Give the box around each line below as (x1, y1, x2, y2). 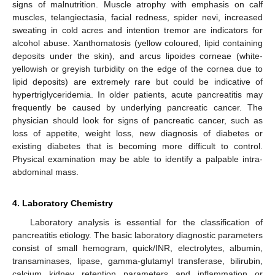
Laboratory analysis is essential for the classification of (29, 217, 263, 227)
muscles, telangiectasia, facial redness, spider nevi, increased (12, 12, 263, 22)
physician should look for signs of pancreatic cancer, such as (12, 115, 263, 125)
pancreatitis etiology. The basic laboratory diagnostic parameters (12, 230, 263, 240)
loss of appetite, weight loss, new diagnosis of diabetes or (12, 128, 263, 138)
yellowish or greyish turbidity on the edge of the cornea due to (12, 64, 263, 74)
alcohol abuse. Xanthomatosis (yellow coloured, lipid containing (12, 38, 263, 48)
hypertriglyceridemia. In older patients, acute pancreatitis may (12, 90, 263, 99)
